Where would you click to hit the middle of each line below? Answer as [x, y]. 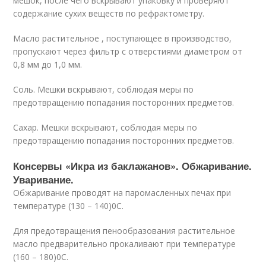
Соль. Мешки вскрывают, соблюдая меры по [104, 89]
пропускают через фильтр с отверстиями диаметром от [128, 51]
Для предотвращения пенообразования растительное [124, 231]
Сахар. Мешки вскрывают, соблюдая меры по [105, 127]
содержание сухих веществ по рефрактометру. [109, 13]
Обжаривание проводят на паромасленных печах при [122, 193]
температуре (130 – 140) [63, 206]
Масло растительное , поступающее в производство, [123, 38]
